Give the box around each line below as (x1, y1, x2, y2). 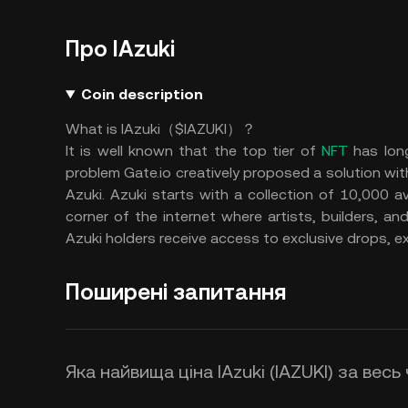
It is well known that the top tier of (66, 142, 321, 159)
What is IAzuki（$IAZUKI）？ (66, 120, 256, 138)
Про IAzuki (66, 36, 175, 62)
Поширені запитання (66, 280, 286, 305)
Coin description (80, 86, 203, 103)
